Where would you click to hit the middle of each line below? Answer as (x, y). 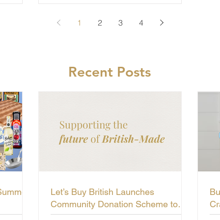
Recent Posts (109, 71)
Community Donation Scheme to (114, 204)
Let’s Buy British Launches (102, 192)
